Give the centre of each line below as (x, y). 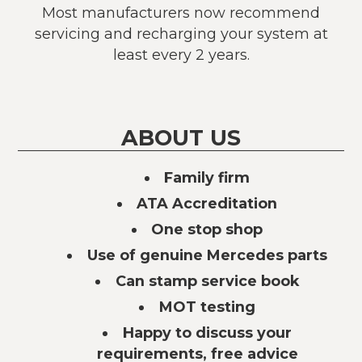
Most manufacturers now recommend (181, 12)
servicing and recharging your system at (181, 33)
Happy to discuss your (207, 333)
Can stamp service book (207, 281)
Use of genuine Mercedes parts (207, 255)
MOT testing (207, 307)
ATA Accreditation (207, 204)
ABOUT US (181, 138)
